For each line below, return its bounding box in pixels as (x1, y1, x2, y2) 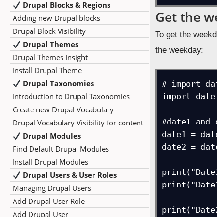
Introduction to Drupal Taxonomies (13, 92, 130, 101)
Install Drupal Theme (13, 65, 82, 75)
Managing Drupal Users (13, 183, 91, 193)
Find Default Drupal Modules (13, 144, 109, 154)
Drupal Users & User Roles (21, 170, 117, 180)
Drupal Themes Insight (13, 52, 88, 62)
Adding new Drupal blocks (13, 13, 100, 23)
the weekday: (155, 46, 204, 55)
